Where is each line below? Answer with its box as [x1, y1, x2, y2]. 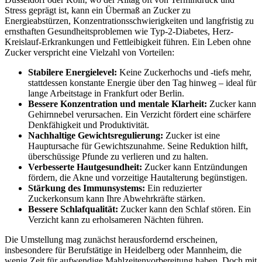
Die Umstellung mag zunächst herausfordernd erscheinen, [5, 234, 218, 244]
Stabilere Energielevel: [28, 67, 117, 77]
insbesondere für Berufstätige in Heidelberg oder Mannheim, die [5, 244, 242, 255]
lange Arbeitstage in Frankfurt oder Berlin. [28, 88, 184, 98]
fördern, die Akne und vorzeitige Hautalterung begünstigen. [28, 172, 247, 182]
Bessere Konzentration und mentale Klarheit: [28, 98, 207, 109]
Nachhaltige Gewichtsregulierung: [28, 130, 163, 140]
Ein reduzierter [145, 182, 202, 193]
